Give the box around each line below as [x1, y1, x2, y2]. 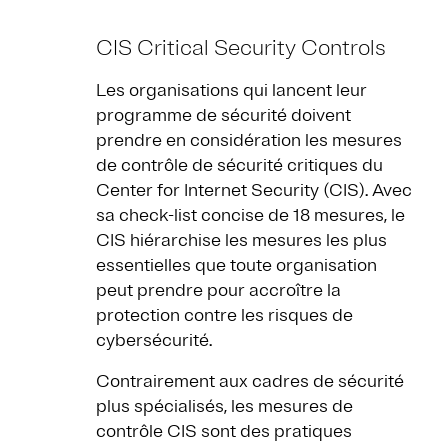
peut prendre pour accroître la [96, 279, 341, 302]
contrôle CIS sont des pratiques [96, 420, 352, 443]
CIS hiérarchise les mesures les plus [96, 229, 387, 252]
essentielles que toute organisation [96, 254, 377, 277]
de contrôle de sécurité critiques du [96, 154, 383, 177]
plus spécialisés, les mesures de [96, 395, 353, 418]
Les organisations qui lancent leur [96, 79, 367, 102]
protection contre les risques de [96, 304, 353, 327]
